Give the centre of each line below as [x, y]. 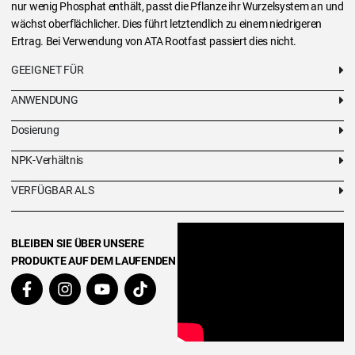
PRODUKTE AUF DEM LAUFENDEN [94, 261]
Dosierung [35, 130]
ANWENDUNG [45, 100]
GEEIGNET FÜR [48, 70]
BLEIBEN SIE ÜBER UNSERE [78, 244]
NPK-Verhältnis [48, 160]
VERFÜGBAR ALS [53, 191]
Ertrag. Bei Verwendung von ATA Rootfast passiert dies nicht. [154, 41]
